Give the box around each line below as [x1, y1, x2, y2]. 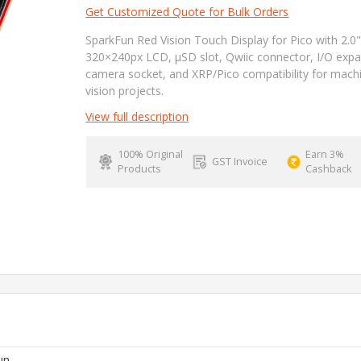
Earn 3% [305, 147, 345, 161]
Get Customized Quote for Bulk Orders [85, 3, 289, 19]
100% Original [117, 147, 183, 161]
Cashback [305, 161, 352, 176]
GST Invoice [211, 154, 268, 168]
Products [117, 161, 161, 176]
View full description [85, 108, 189, 124]
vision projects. [85, 82, 164, 98]
